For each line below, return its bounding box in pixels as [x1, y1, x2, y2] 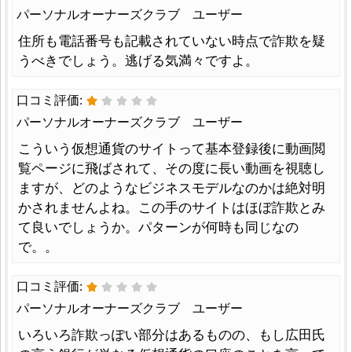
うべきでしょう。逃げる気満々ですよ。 [18, 52, 258, 68]
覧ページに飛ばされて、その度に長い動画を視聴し [18, 159, 325, 176]
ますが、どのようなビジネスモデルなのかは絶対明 [18, 179, 325, 196]
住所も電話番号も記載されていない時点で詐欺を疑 [18, 32, 325, 49]
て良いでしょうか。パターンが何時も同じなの [18, 218, 299, 235]
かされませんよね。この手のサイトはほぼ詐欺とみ [18, 199, 325, 215]
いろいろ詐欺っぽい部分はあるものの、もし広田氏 [18, 326, 325, 343]
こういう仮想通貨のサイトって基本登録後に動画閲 [18, 140, 325, 156]
